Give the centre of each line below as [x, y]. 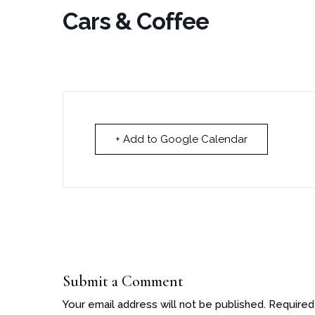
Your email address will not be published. [164, 305]
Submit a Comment [123, 282]
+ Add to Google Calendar [181, 140]
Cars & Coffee [136, 22]
